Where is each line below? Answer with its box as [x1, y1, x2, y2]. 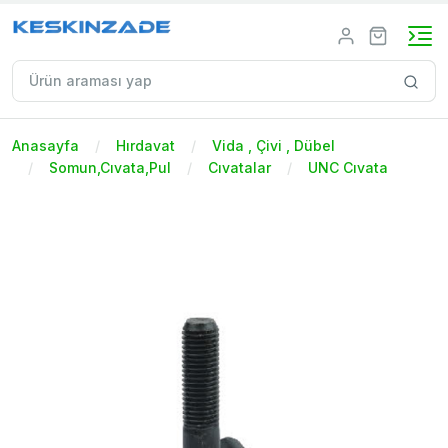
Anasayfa [12, 136, 79, 154]
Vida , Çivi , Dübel [212, 136, 335, 154]
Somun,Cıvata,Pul [49, 158, 171, 176]
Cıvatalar [208, 158, 271, 176]
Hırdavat [116, 136, 175, 154]
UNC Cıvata [308, 158, 388, 176]
